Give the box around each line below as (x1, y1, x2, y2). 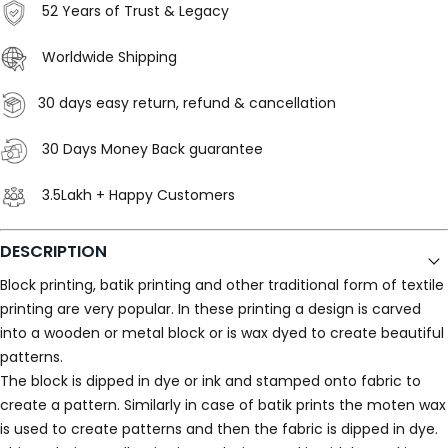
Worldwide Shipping (38, 47, 177, 68)
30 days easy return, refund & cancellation (38, 93, 336, 114)
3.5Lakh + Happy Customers (38, 185, 235, 206)
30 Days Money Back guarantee (38, 139, 263, 160)
